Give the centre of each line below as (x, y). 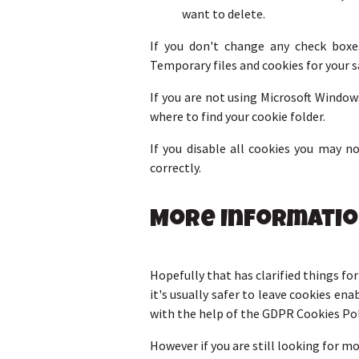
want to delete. (224, 14)
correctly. (175, 168)
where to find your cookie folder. (238, 117)
